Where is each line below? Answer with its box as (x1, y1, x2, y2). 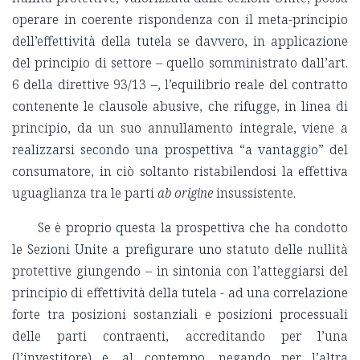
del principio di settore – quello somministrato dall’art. (12, 54, 348, 72)
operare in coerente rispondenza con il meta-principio (12, 10, 348, 29)
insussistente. (213, 184, 296, 202)
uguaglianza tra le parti (12, 184, 157, 202)
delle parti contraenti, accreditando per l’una (12, 327, 348, 346)
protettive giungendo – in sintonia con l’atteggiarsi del (12, 262, 348, 280)
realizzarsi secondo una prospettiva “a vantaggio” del (12, 141, 348, 159)
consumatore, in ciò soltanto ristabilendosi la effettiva (12, 162, 348, 181)
